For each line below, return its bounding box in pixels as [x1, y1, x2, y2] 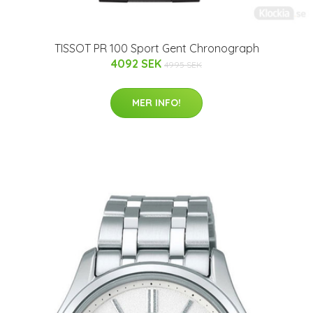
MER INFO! [132, 96, 181, 109]
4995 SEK [164, 59, 202, 70]
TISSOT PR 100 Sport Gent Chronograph [54, 41, 259, 55]
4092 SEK [111, 56, 164, 71]
